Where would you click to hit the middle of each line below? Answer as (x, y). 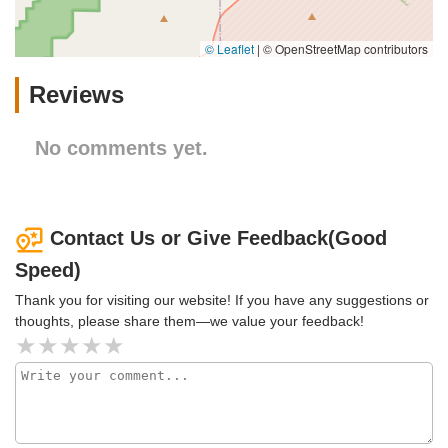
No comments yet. (121, 148)
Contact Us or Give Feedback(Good (218, 238)
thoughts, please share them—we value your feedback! (189, 320)
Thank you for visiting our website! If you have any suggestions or (222, 299)
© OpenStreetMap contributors (344, 49)
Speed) (48, 269)
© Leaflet (229, 49)
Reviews (76, 95)
